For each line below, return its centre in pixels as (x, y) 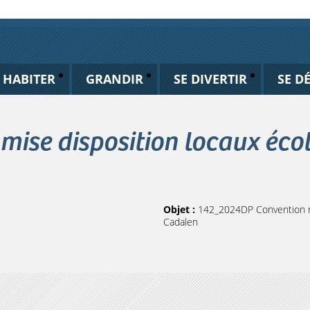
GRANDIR (114, 79)
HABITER (29, 79)
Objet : (181, 209)
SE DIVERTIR (210, 79)
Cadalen (181, 222)
